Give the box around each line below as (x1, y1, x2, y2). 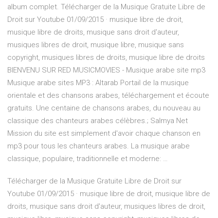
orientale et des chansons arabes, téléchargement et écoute (7, 91, 209, 100)
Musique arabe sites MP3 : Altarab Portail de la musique (7, 78, 189, 88)
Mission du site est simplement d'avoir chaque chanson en (7, 129, 200, 138)
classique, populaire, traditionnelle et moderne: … (7, 154, 168, 163)
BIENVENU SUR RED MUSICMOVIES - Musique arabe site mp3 (7, 66, 205, 75)
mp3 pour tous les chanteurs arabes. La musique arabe (7, 142, 190, 151)
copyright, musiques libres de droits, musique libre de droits (7, 53, 205, 62)
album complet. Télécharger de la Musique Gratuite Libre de (7, 2, 205, 12)
